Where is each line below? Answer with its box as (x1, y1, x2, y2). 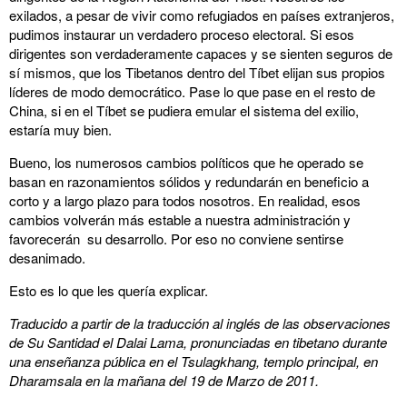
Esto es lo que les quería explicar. (9, 281, 208, 300)
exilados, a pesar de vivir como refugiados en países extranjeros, (9, 5, 394, 25)
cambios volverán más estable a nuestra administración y (9, 210, 351, 229)
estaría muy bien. (9, 120, 112, 139)
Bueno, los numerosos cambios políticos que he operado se (9, 153, 363, 172)
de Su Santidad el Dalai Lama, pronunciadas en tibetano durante (9, 333, 387, 352)
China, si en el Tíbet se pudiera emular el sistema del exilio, (9, 101, 359, 120)
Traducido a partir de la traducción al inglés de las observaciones (9, 313, 391, 333)
